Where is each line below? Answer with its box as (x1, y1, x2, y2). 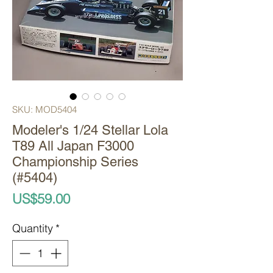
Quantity (12, 221, 53, 236)
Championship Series (12, 154, 138, 170)
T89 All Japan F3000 (12, 138, 134, 154)
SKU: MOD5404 (12, 104, 77, 116)
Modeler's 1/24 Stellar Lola (12, 122, 168, 138)
